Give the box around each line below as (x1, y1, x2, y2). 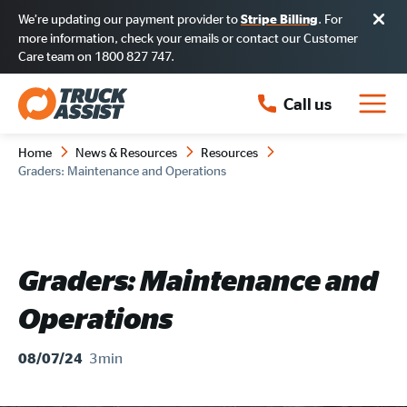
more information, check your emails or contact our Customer (18, 29, 358, 45)
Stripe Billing (241, 12, 318, 25)
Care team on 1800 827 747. (18, 47, 174, 64)
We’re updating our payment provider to (18, 10, 241, 26)
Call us (283, 94, 332, 113)
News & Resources (75, 144, 177, 160)
